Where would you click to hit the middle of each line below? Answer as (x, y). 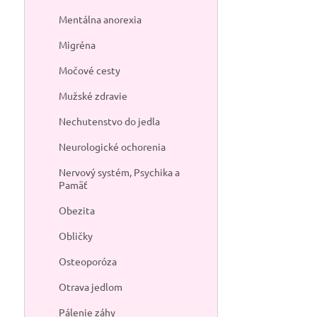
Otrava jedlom (90, 287)
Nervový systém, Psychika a (119, 172)
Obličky (75, 236)
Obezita (76, 210)
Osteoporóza (87, 261)
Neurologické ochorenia (112, 146)
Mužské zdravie (93, 96)
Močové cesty (89, 70)
